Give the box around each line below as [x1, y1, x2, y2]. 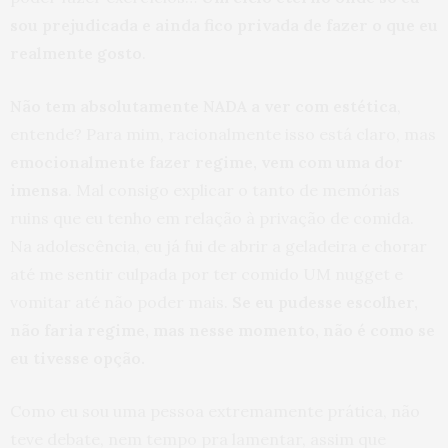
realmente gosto [10, 43, 142, 64]
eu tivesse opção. [10, 348, 149, 369]
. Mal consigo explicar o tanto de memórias [68, 180, 400, 201]
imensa [10, 180, 68, 201]
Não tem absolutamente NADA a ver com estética [10, 96, 397, 117]
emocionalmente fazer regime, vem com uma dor [10, 152, 403, 173]
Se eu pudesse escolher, [232, 292, 418, 313]
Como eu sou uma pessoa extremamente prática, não [10, 401, 420, 422]
